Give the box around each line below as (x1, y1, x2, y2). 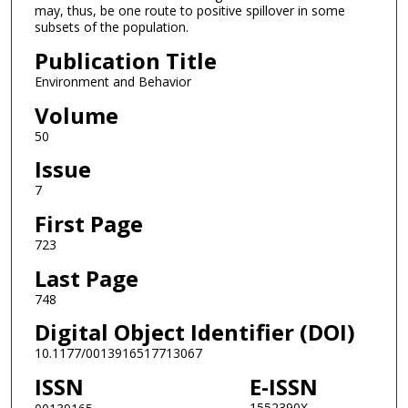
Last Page (34, 262, 138, 293)
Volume (34, 99, 118, 130)
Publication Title (34, 46, 217, 76)
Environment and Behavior (34, 73, 191, 91)
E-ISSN (249, 371, 318, 402)
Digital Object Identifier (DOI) (34, 317, 355, 348)
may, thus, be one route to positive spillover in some (34, 2, 345, 20)
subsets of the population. (34, 18, 189, 36)
